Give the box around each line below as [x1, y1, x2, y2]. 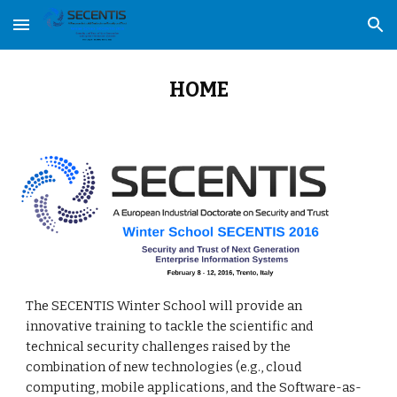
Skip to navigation [272, 25, 383, 41]
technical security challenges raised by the [26, 338, 292, 354]
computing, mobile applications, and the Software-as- [26, 378, 362, 395]
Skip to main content [14, 25, 140, 41]
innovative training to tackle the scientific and [26, 317, 315, 334]
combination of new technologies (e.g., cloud [26, 358, 303, 375]
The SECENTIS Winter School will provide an [26, 297, 303, 314]
